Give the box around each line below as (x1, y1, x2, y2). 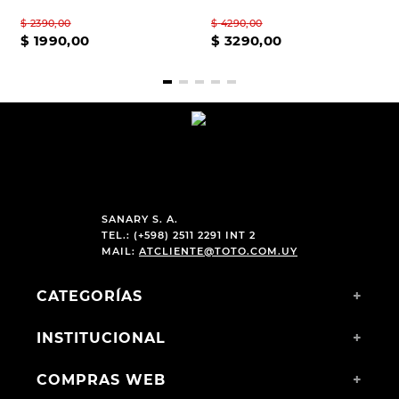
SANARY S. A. (101, 213, 178, 225)
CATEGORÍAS (36, 288, 142, 305)
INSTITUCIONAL (36, 330, 166, 346)
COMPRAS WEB (36, 371, 166, 388)
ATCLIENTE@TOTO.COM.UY (138, 245, 297, 257)
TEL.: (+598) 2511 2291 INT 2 (101, 229, 256, 241)
